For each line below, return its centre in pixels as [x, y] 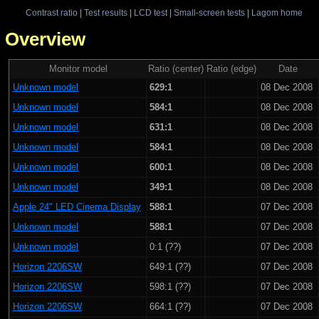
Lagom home [277, 12]
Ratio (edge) [231, 68]
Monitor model [78, 68]
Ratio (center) [176, 68]
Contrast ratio [51, 12]
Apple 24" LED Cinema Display [77, 206]
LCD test [150, 12]
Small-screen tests [209, 12]
